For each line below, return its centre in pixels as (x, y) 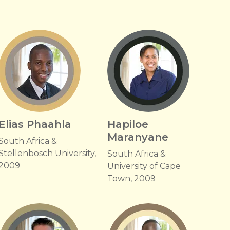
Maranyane (138, 137)
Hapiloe (128, 124)
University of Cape (144, 166)
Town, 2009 (131, 178)
